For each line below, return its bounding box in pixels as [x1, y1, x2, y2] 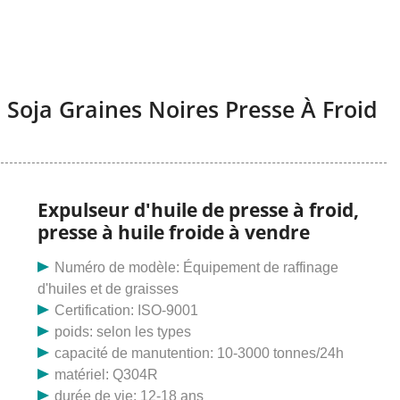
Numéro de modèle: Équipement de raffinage [54, 260, 339, 276]
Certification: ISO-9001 [54, 303, 199, 319]
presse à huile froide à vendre [37, 220, 310, 246]
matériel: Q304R [54, 367, 159, 383]
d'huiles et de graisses [37, 281, 179, 297]
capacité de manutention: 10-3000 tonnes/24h [54, 346, 345, 362]
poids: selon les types [54, 324, 192, 340]
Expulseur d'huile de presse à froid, [37, 197, 359, 223]
